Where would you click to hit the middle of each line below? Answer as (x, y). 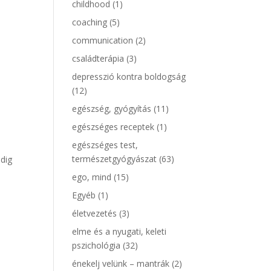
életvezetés (95, 213)
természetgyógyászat (115, 159)
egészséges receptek (113, 127)
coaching (90, 22)
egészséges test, (105, 145)
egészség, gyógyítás (112, 109)
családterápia (98, 58)
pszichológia (96, 245)
